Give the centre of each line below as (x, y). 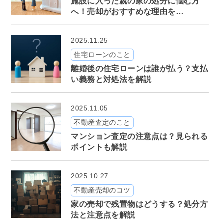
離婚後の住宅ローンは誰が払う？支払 (139, 68)
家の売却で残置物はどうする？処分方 (139, 204)
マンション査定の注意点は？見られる (139, 136)
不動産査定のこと (102, 122)
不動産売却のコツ (102, 190)
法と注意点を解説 (103, 215)
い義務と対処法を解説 (111, 79)
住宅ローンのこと (102, 54)
